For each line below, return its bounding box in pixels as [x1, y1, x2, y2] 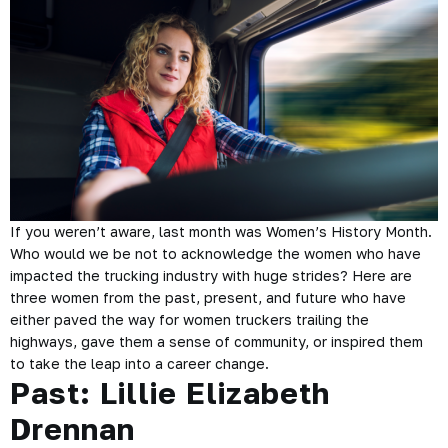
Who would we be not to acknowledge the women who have [10, 245, 421, 263]
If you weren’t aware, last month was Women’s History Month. [10, 223, 432, 241]
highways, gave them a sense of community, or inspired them [10, 333, 423, 351]
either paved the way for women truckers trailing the [10, 311, 369, 329]
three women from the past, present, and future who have [10, 289, 406, 307]
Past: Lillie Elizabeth [10, 375, 330, 412]
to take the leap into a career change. [10, 355, 269, 373]
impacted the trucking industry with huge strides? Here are [10, 267, 412, 285]
